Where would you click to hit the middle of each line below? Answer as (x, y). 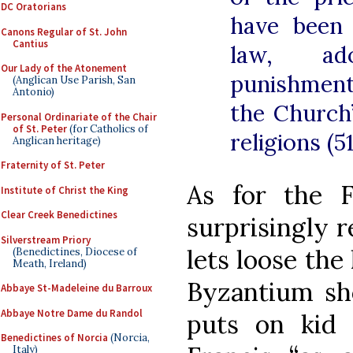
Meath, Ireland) (50, 263)
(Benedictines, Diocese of (75, 251)
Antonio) (33, 92)
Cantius (30, 43)
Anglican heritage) (57, 140)
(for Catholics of (108, 128)
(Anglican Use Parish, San (74, 80)
